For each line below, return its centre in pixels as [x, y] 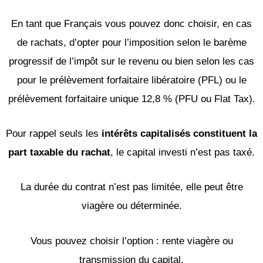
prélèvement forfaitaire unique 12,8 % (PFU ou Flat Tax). [131, 99]
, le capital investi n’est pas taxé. [183, 153]
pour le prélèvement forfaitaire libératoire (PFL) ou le [131, 80]
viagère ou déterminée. [131, 206]
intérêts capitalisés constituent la [179, 134]
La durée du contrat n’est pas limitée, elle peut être [131, 187]
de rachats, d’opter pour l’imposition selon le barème [131, 42]
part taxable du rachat [59, 153]
